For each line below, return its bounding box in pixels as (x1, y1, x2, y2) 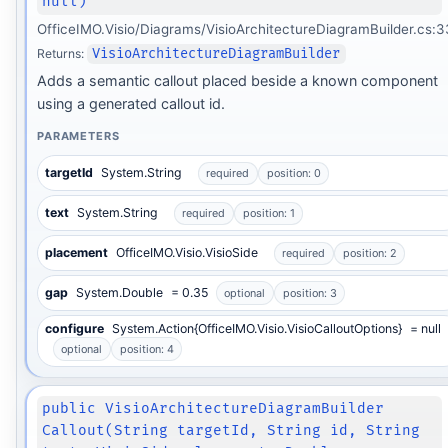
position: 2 (342, 246, 397, 261)
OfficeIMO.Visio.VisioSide (115, 245, 258, 261)
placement (44, 245, 108, 261)
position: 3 (282, 286, 337, 301)
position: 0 (266, 166, 321, 181)
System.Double (75, 285, 163, 301)
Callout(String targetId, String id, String (42, 422, 421, 440)
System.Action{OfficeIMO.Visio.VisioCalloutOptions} (111, 321, 402, 337)
